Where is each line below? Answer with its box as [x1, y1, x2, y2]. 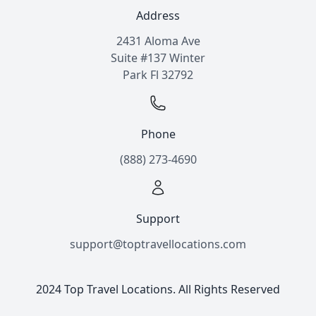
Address [136, 8, 180, 23]
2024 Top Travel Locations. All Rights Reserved [36, 281, 280, 297]
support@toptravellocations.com [70, 236, 246, 252]
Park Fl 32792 [123, 67, 193, 83]
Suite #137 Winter [111, 50, 205, 66]
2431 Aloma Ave [116, 33, 200, 49]
